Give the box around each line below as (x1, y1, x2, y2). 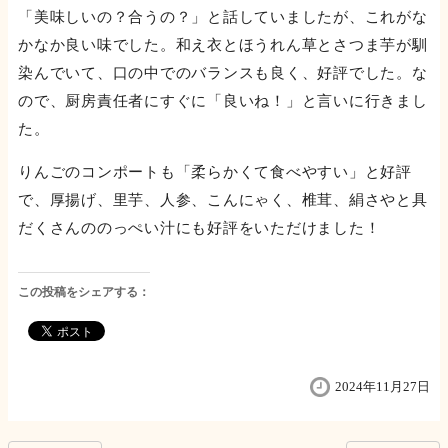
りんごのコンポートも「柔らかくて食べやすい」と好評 (18, 164, 412, 181)
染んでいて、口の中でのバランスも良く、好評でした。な (18, 65, 428, 82)
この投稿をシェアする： (18, 285, 150, 300)
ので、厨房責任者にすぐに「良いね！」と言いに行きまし (18, 93, 428, 110)
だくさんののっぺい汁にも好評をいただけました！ (18, 220, 381, 237)
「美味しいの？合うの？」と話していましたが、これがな (18, 9, 428, 26)
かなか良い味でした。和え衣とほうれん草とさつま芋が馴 (18, 37, 428, 54)
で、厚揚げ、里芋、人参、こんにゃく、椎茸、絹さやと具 (18, 192, 428, 209)
